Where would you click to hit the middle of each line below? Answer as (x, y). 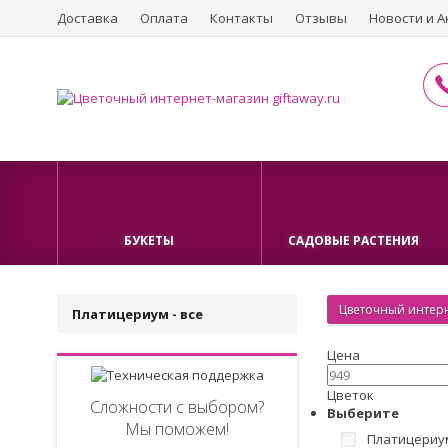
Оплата (164, 18)
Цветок (350, 395)
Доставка (87, 18)
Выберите (363, 413)
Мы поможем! (177, 429)
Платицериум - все (137, 314)
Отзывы (321, 18)
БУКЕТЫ (149, 240)
